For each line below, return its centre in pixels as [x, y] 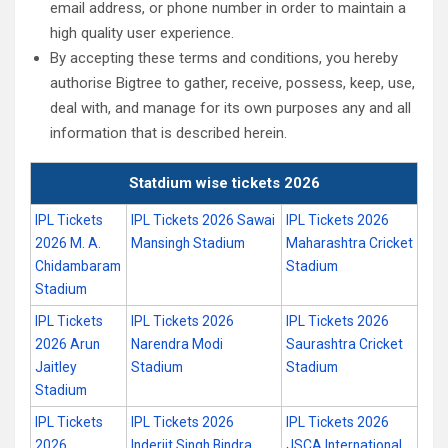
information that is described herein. [168, 133]
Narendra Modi [177, 344]
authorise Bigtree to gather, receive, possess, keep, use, [232, 83]
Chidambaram [78, 266]
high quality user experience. [142, 33]
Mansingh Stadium [188, 243]
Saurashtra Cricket [344, 344]
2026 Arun [67, 344]
